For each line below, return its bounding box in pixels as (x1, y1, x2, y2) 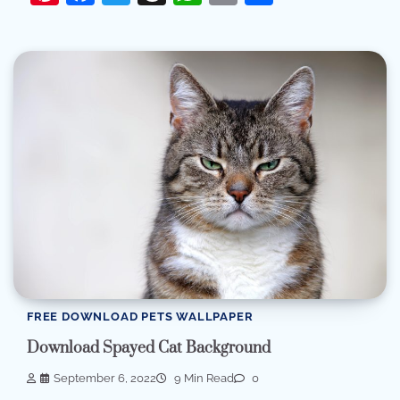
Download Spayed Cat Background (27, 337, 271, 358)
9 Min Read (171, 371, 234, 386)
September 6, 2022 (54, 371, 156, 386)
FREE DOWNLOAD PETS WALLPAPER (27, 310, 254, 324)
